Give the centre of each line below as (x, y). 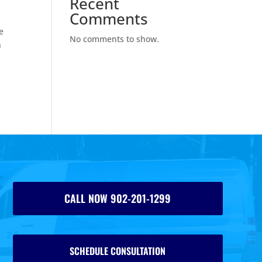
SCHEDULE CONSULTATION (118, 251)
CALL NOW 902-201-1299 (118, 198)
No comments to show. (115, 39)
